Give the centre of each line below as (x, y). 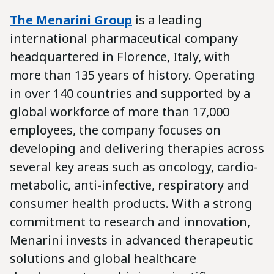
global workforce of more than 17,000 (120, 111)
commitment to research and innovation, (130, 221)
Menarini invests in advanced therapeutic (131, 240)
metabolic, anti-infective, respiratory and (130, 185)
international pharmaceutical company (124, 38)
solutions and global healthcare (103, 258)
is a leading (167, 20)
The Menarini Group (71, 20)
